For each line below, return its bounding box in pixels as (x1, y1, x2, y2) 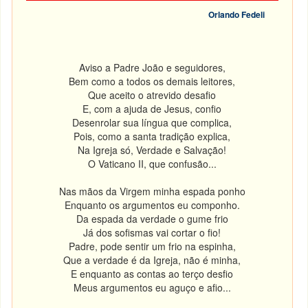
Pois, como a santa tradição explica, (74, 129, 231, 143)
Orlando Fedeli (208, 8, 265, 21)
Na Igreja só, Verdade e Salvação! (78, 143, 227, 157)
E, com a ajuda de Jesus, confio (82, 102, 222, 115)
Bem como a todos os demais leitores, (69, 74, 236, 88)
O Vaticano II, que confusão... (87, 157, 217, 170)
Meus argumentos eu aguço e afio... (73, 280, 231, 294)
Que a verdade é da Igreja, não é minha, (63, 253, 241, 267)
